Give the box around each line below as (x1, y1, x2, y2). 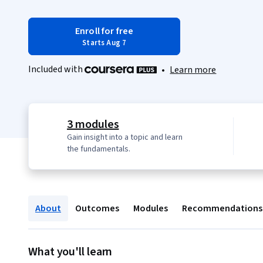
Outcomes (75, 202, 119, 215)
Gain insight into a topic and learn (67, 131, 183, 144)
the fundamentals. (67, 143, 130, 156)
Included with (28, 63, 85, 76)
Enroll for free (75, 25, 134, 38)
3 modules (67, 116, 119, 133)
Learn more (170, 63, 217, 77)
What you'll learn (28, 244, 113, 261)
